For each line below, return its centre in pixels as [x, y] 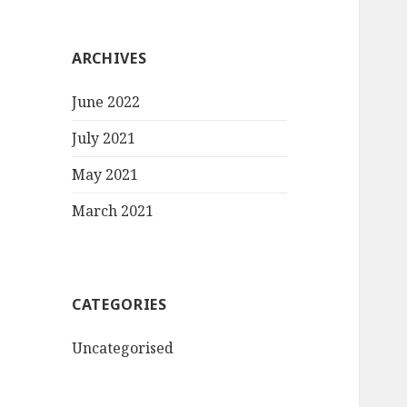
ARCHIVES [109, 59]
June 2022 [106, 102]
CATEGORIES [119, 305]
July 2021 [104, 139]
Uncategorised [123, 348]
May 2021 [105, 175]
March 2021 [113, 211]
